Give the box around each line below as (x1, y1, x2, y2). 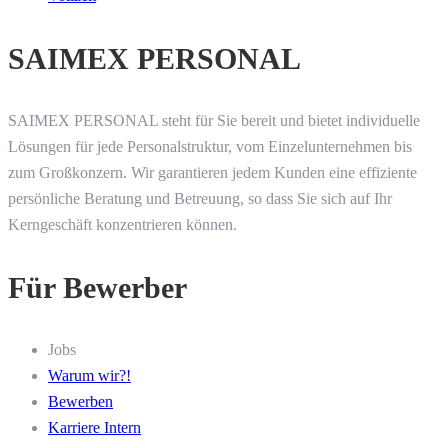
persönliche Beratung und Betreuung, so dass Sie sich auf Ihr (8, 190, 392, 208)
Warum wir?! (48, 367, 131, 385)
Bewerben (48, 393, 113, 411)
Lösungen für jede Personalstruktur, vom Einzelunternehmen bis (8, 138, 412, 156)
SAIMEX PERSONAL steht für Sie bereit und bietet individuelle (8, 112, 420, 130)
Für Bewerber (8, 271, 187, 305)
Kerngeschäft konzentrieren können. (8, 216, 237, 234)
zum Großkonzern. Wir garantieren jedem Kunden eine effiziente (8, 164, 417, 182)
